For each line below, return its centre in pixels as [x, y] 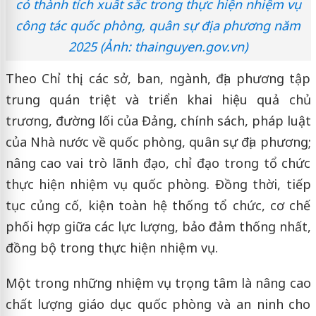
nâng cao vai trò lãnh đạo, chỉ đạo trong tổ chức [158, 163]
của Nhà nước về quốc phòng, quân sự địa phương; [158, 141]
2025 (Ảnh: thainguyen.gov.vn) [158, 46]
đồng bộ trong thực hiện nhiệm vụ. [111, 247]
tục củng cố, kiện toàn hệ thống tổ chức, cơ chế [158, 205]
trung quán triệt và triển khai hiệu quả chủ [158, 99]
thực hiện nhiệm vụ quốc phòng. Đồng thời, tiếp [158, 184]
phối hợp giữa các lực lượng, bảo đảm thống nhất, [158, 226]
